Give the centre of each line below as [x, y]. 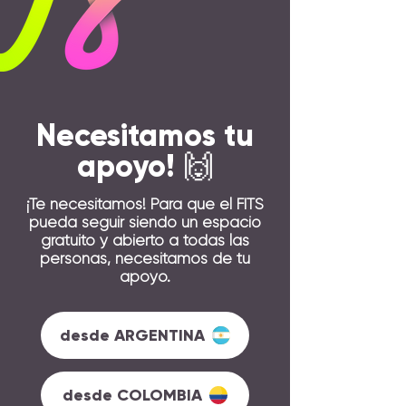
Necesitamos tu [145, 135]
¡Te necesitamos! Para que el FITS [145, 204]
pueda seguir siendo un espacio [145, 222]
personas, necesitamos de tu [145, 258]
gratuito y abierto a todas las [145, 240]
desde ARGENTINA [132, 335]
